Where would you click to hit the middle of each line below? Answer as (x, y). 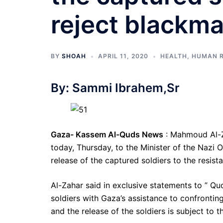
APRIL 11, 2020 (123, 56)
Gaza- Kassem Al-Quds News (107, 134)
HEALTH (174, 56)
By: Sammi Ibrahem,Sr (115, 88)
